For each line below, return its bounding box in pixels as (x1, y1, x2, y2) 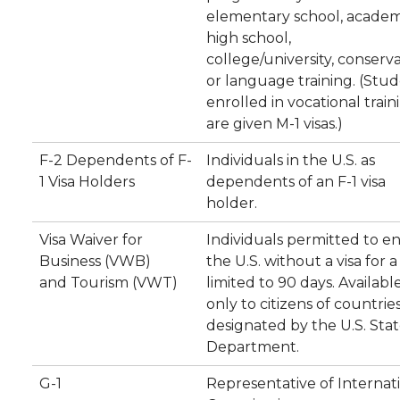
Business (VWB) (39, 253, 151, 270)
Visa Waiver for (39, 231, 143, 248)
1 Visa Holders (39, 173, 135, 190)
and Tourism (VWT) (39, 274, 178, 291)
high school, (206, 29, 291, 46)
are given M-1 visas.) (206, 115, 343, 132)
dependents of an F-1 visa (206, 173, 386, 190)
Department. (206, 338, 299, 355)
